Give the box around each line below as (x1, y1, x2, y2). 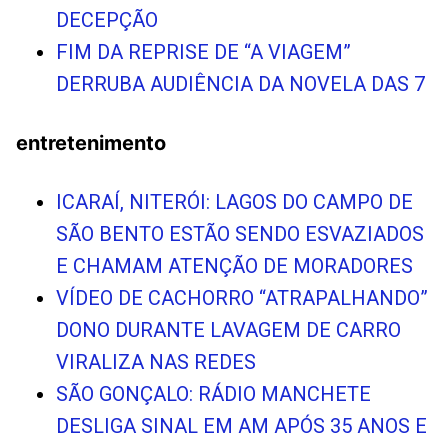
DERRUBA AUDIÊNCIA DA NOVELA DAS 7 (56, 72, 425, 97)
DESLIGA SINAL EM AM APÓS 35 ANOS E (56, 413, 427, 438)
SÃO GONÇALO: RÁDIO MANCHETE (56, 381, 371, 406)
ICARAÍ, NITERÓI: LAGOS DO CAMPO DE (56, 189, 413, 214)
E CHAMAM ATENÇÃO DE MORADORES (56, 253, 413, 278)
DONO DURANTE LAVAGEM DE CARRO (56, 317, 401, 342)
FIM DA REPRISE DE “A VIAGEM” (56, 40, 351, 65)
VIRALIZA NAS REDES (56, 349, 256, 374)
